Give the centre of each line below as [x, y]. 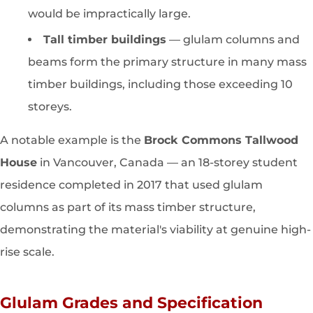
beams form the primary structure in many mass [167, 62]
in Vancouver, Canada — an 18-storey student [167, 163]
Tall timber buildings [105, 40]
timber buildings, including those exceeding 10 [160, 85]
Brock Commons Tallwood [221, 140]
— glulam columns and [233, 40]
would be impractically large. [109, 14]
